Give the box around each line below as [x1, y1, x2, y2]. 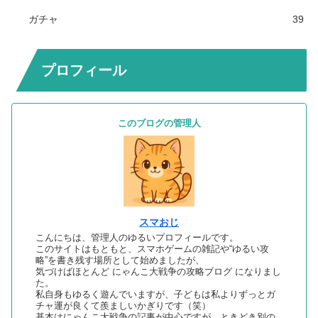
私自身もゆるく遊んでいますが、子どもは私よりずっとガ [35, 290, 275, 300]
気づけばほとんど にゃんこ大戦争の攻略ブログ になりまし [35, 267, 281, 278]
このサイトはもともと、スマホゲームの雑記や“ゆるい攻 [35, 244, 269, 255]
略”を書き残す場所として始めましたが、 [35, 256, 204, 266]
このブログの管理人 [117, 119, 201, 129]
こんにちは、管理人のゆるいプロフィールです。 [35, 233, 238, 243]
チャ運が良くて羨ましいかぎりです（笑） [35, 301, 211, 312]
